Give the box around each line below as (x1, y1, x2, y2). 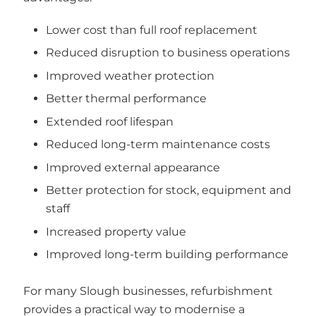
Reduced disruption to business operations (46, 46, 290, 60)
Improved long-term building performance (46, 248, 288, 262)
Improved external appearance (46, 160, 220, 174)
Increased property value (46, 224, 186, 238)
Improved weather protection (46, 68, 214, 83)
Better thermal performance (46, 92, 207, 106)
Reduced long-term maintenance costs (46, 138, 270, 152)
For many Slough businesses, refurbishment (23, 284, 273, 298)
